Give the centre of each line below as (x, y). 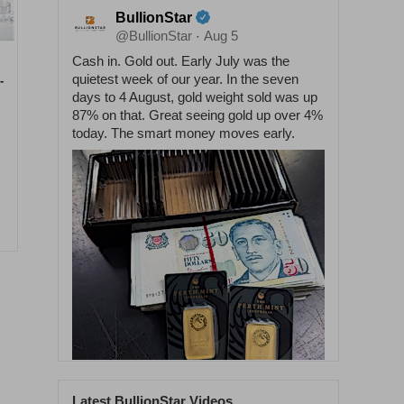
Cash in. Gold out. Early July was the (181, 61)
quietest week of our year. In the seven (185, 79)
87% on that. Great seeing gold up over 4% (197, 115)
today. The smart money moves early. (184, 133)
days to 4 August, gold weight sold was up (195, 97)
